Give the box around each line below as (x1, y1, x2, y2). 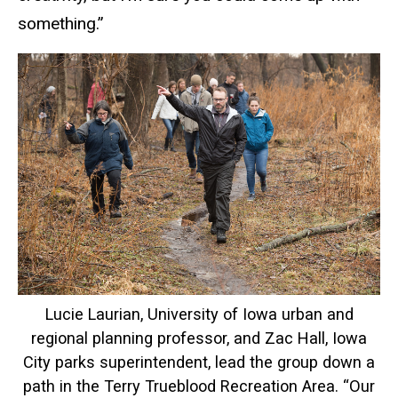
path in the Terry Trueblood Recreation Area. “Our (23, 376, 375, 395)
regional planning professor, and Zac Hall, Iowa (31, 328, 367, 347)
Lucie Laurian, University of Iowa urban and (44, 304, 354, 323)
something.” (18, 12, 104, 34)
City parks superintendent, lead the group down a (23, 352, 375, 371)
